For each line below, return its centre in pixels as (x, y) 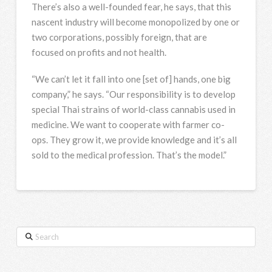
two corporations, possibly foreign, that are (119, 37)
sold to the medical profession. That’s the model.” (129, 155)
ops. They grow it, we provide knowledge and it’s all (134, 140)
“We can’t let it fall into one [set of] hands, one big (131, 79)
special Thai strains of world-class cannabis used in (133, 110)
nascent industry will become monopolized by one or (135, 22)
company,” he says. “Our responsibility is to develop (133, 94)
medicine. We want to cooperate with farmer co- (128, 125)
